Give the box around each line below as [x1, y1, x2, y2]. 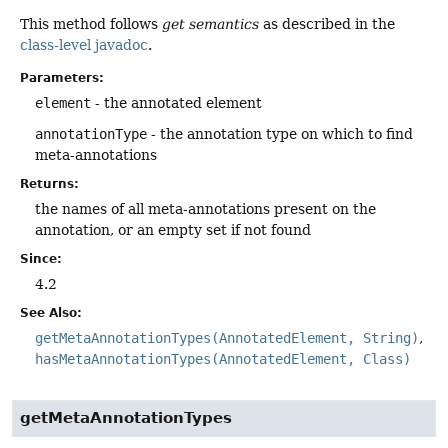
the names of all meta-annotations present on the [35, 201, 376, 218]
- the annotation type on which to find [147, 126, 413, 143]
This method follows [20, 15, 162, 32]
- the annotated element [91, 95, 262, 112]
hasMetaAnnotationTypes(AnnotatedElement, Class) [35, 351, 411, 368]
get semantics [162, 15, 259, 32]
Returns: [20, 177, 79, 192]
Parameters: [20, 71, 104, 86]
